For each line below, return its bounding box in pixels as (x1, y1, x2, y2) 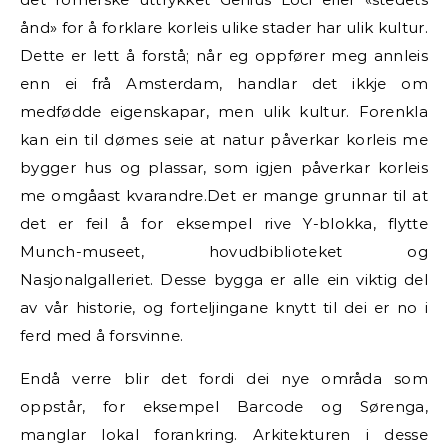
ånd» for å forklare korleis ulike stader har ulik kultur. (20, 17, 428, 37)
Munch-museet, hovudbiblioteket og (20, 241, 428, 261)
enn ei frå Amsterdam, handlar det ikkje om (20, 73, 428, 93)
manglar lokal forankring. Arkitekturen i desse (20, 424, 428, 444)
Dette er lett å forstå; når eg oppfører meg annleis (20, 45, 428, 65)
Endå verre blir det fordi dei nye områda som (20, 368, 428, 388)
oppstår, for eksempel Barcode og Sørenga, (20, 396, 428, 416)
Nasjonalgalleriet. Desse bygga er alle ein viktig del (20, 269, 428, 289)
